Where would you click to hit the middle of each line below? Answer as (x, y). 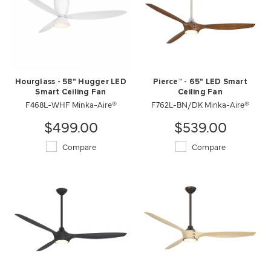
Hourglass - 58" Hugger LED (71, 82)
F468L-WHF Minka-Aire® (71, 104)
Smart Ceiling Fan (71, 92)
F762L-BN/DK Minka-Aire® (200, 104)
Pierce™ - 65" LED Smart (200, 82)
